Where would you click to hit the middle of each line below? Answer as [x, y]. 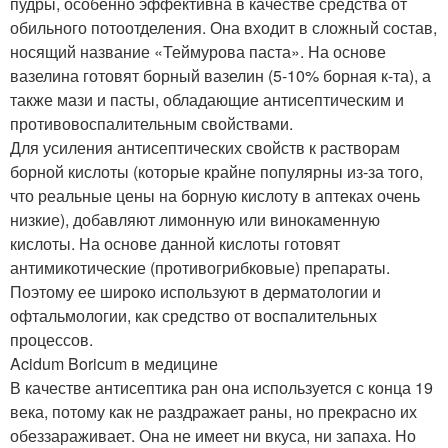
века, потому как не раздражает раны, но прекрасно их [213, 411]
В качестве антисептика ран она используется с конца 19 [221, 387]
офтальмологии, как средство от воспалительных [193, 315]
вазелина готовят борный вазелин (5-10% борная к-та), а [220, 75]
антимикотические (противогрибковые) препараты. [200, 267]
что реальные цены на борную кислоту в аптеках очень [215, 195]
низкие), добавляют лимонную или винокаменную [195, 219]
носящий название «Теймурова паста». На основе [198, 51]
